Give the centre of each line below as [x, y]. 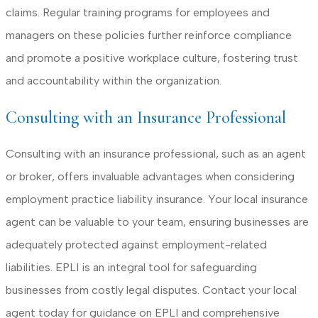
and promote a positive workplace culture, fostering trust [152, 57]
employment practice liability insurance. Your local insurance [157, 199]
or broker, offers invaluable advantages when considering [150, 176]
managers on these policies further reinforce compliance [149, 35]
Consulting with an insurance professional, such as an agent [156, 153]
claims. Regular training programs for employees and [138, 12]
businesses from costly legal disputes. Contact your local [151, 290]
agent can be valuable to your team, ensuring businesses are [157, 221]
